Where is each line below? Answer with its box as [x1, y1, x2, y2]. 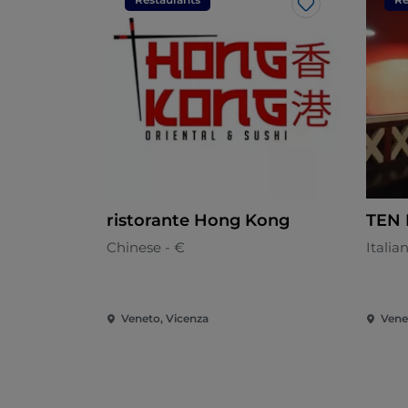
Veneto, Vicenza [121, 311, 209, 326]
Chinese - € [107, 239, 185, 257]
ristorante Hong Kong [107, 210, 290, 231]
